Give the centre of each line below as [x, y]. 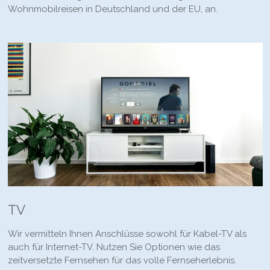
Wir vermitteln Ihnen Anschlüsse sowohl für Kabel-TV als [127, 234]
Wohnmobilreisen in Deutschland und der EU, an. [112, 9]
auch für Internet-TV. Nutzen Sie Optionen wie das [114, 247]
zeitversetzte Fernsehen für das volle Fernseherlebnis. [122, 260]
